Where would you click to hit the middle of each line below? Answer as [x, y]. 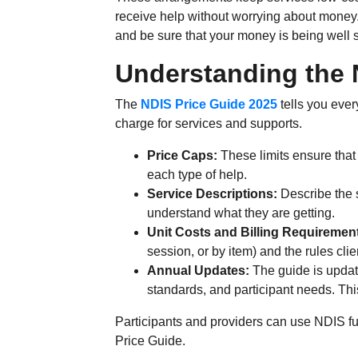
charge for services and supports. [209, 123]
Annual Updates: [199, 270]
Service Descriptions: [213, 194]
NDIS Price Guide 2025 [209, 104]
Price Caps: [183, 155]
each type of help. [197, 175]
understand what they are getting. [241, 213]
